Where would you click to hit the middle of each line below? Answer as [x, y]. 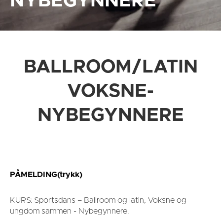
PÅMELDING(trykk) [46, 175]
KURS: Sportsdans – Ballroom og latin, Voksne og [98, 200]
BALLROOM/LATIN [110, 67]
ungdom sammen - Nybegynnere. [70, 211]
